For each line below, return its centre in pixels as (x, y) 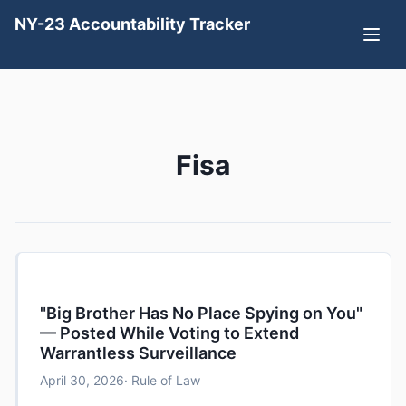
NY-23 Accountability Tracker (132, 24)
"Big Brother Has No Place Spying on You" (201, 313)
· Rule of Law (162, 380)
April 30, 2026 (82, 380)
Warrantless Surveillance (138, 353)
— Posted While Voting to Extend (169, 333)
